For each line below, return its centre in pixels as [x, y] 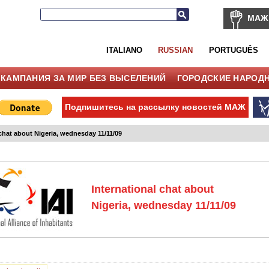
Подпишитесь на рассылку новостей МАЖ [156, 107]
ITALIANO [124, 50]
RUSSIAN [176, 50]
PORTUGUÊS [233, 50]
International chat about [153, 189]
